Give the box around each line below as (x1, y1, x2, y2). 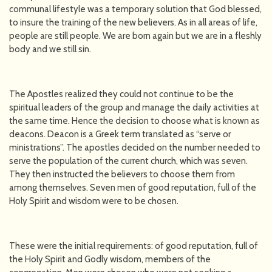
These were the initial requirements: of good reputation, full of (9, 240, 258, 251)
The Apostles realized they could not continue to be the (9, 88, 234, 100)
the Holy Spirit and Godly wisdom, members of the (9, 253, 211, 265)
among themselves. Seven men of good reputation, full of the (9, 182, 256, 193)
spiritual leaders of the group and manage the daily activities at (9, 101, 259, 113)
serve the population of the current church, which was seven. (9, 155, 248, 166)
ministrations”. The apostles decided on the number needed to (9, 141, 260, 153)
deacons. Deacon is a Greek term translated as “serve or (9, 128, 231, 140)
